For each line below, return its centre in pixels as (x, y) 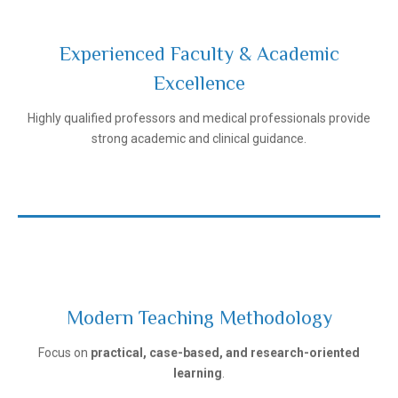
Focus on (64, 352)
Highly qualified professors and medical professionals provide (199, 118)
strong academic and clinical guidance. (199, 138)
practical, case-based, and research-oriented (225, 352)
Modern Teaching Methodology (199, 317)
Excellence (199, 83)
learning (198, 373)
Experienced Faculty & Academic (199, 53)
